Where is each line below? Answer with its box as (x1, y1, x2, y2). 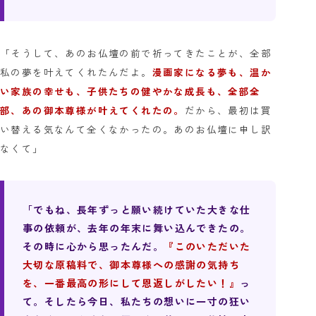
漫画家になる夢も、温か (152, 65, 272, 80)
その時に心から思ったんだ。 (23, 239, 164, 254)
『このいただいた (164, 239, 251, 254)
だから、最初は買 (184, 103, 272, 118)
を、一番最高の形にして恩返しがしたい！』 (23, 276, 240, 291)
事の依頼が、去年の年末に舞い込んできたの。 (23, 221, 251, 236)
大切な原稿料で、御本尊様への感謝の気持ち (23, 257, 240, 272)
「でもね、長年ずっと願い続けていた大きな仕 (23, 202, 251, 217)
